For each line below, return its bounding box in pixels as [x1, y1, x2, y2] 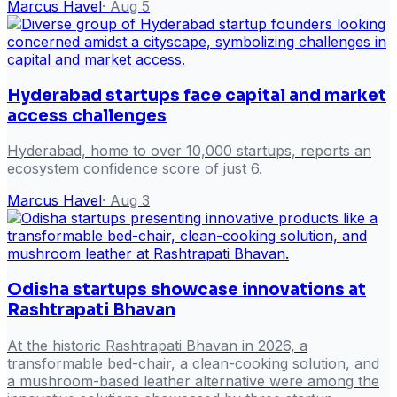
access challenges [7, 105, 167, 126]
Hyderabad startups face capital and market [7, 84, 386, 105]
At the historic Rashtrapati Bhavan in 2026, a [7, 336, 307, 354]
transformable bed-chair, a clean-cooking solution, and [7, 354, 379, 372]
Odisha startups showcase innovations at [7, 278, 366, 300]
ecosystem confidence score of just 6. [7, 160, 262, 178]
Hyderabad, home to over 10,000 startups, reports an [7, 142, 371, 160]
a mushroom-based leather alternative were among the [7, 371, 379, 390]
